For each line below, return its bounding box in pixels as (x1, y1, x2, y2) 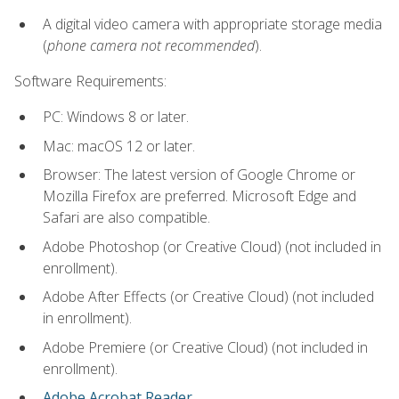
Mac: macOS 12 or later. (43, 135, 195, 156)
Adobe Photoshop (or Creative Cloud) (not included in (43, 236, 381, 256)
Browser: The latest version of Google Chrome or (43, 165, 355, 185)
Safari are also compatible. (43, 208, 210, 228)
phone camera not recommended (47, 35, 255, 55)
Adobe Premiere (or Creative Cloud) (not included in (43, 337, 368, 357)
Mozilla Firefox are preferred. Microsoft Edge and (43, 186, 356, 207)
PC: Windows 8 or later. (43, 107, 189, 127)
